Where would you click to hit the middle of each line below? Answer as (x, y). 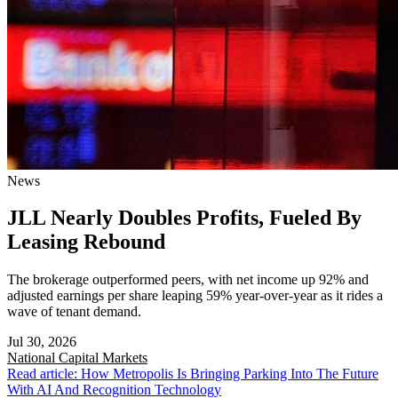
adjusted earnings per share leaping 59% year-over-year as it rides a (195, 296)
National (33, 358)
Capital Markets (103, 358)
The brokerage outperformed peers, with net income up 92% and (188, 280)
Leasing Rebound (86, 242)
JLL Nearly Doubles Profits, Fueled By (184, 218)
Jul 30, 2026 (42, 342)
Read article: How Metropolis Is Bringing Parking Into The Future (193, 374)
